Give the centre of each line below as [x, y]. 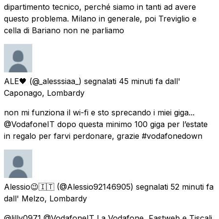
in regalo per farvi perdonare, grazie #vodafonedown [103, 136]
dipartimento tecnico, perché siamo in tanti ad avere [100, 7]
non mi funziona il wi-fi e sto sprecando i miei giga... [99, 112]
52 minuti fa [192, 186]
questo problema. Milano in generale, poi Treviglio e [100, 18]
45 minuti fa [141, 81]
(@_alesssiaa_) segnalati [73, 81]
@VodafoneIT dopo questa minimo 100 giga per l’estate [106, 124]
